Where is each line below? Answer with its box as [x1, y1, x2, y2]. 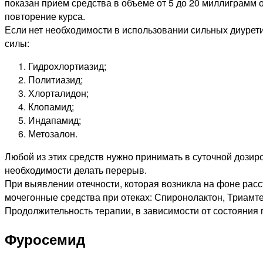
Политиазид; [28, 73, 83, 87]
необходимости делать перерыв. [5, 163, 147, 177]
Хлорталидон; [28, 86, 89, 100]
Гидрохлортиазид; [28, 59, 106, 73]
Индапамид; [28, 113, 81, 127]
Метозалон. [28, 127, 77, 141]
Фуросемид [5, 229, 85, 249]
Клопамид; [28, 100, 74, 114]
